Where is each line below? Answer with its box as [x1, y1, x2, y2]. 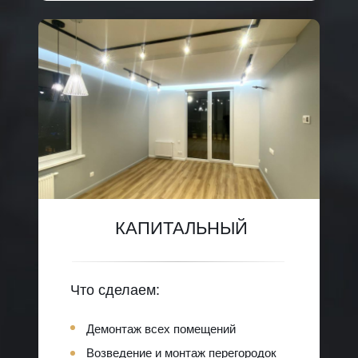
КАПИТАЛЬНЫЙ [115, 217, 248, 238]
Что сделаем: [70, 281, 160, 298]
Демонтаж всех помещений [86, 321, 236, 336]
